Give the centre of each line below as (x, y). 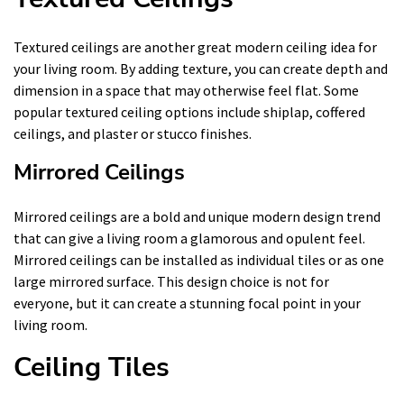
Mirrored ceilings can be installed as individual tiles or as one (199, 259)
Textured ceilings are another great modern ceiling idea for (195, 46)
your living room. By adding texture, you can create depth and (201, 68)
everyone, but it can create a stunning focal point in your (187, 303)
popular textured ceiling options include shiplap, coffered (189, 111)
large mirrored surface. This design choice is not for (171, 281)
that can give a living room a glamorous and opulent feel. (189, 238)
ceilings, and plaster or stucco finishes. (133, 133)
